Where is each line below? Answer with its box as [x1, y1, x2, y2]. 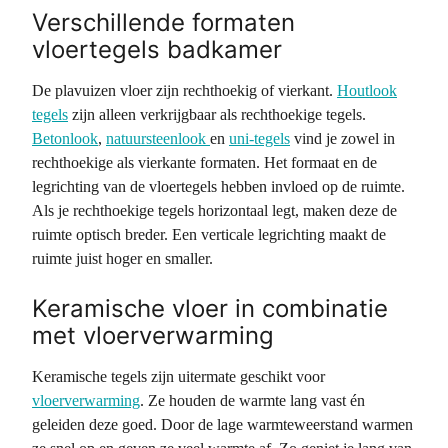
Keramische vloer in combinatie [32, 294, 388, 323]
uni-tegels [229, 130, 290, 147]
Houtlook [337, 82, 397, 99]
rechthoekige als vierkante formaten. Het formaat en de [32, 154, 377, 171]
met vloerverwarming [32, 321, 274, 350]
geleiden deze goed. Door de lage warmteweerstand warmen [32, 416, 413, 433]
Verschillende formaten [32, 8, 295, 37]
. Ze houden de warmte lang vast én [140, 392, 365, 409]
